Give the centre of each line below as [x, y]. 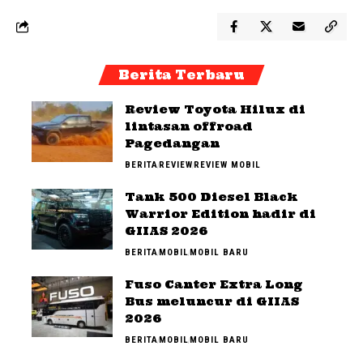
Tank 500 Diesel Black [211, 196]
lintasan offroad [189, 126]
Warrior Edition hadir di [220, 214]
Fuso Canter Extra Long [214, 284]
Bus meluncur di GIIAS [212, 301]
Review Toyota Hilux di [215, 109]
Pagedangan [172, 143]
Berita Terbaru [181, 75]
